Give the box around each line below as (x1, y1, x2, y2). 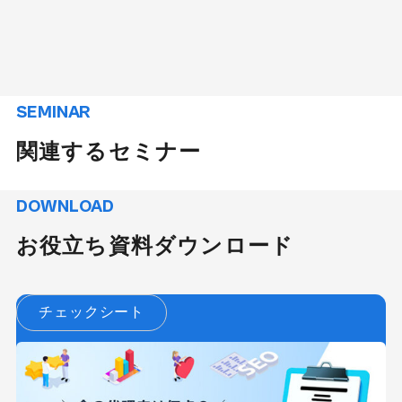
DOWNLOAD (15, 197, 114, 217)
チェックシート (38, 304, 145, 320)
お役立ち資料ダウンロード (15, 233, 294, 258)
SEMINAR (15, 101, 92, 122)
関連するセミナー (15, 138, 202, 163)
